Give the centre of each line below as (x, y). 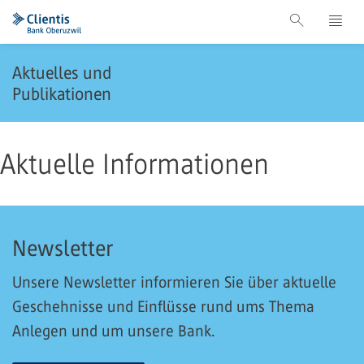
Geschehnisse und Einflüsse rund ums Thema (163, 306)
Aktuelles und (62, 72)
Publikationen (62, 93)
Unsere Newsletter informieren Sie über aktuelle (174, 282)
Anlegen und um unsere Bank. (113, 331)
